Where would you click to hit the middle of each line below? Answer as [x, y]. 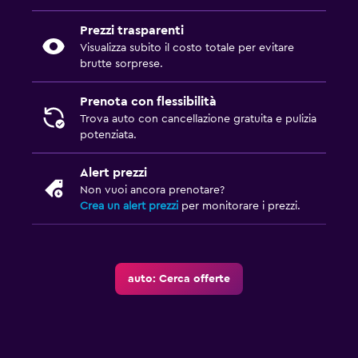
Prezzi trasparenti [132, 31]
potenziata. [108, 135]
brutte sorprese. [121, 64]
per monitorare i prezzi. [239, 207]
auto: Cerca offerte [179, 279]
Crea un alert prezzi [129, 207]
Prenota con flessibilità [148, 102]
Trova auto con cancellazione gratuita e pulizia [198, 119]
